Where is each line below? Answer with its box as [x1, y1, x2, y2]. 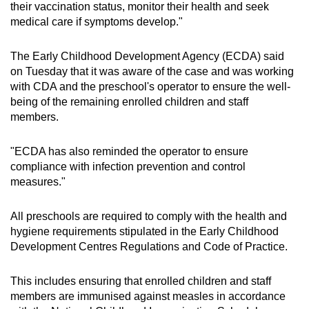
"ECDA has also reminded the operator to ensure [10, 145, 248, 157]
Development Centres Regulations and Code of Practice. [10, 240, 290, 252]
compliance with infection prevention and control [10, 160, 246, 172]
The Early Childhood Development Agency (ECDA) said [10, 50, 284, 62]
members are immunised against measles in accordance [10, 290, 286, 302]
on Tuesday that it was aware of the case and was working [10, 65, 294, 77]
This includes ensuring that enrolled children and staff [10, 275, 271, 287]
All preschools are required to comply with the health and [10, 210, 287, 222]
